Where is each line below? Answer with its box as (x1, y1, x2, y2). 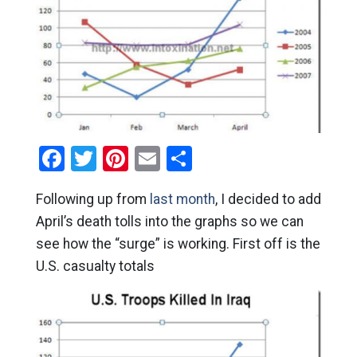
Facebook (64, 143, 171, 174)
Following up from (35, 190, 150, 207)
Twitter (96, 143, 175, 174)
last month (149, 190, 215, 207)
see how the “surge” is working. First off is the (35, 235, 320, 252)
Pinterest (127, 143, 228, 174)
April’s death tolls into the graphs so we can (35, 213, 304, 229)
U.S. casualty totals (35, 257, 155, 274)
